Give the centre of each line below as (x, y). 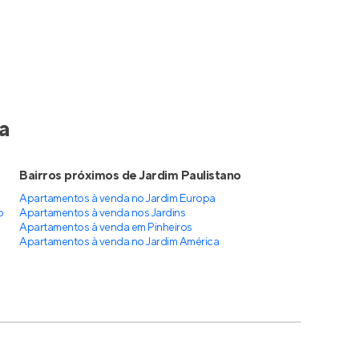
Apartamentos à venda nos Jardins (103, 213)
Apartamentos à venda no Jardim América (119, 242)
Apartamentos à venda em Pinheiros (106, 228)
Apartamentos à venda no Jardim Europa (117, 199)
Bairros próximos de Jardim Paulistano (130, 175)
